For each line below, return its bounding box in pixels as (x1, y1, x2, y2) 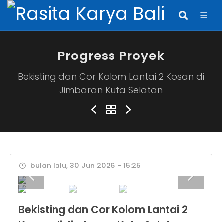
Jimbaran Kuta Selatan (59, 84, 163, 96)
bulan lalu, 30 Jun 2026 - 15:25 (28, 161, 141, 170)
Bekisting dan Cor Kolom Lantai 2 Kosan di (18, 70, 204, 83)
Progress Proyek (57, 47, 165, 64)
